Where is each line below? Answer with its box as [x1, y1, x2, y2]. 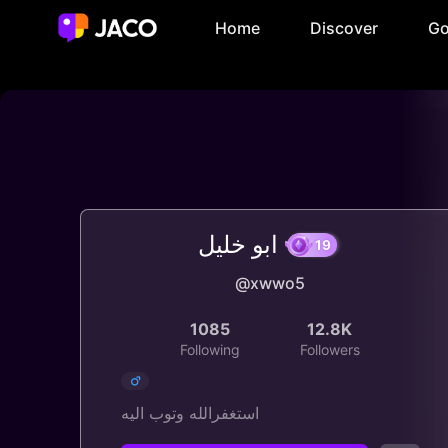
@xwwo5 [235, 273, 305, 293]
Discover [310, 18, 378, 38]
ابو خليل [197, 230, 278, 259]
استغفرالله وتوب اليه [120, 403, 259, 423]
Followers [299, 341, 360, 358]
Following [180, 341, 241, 358]
